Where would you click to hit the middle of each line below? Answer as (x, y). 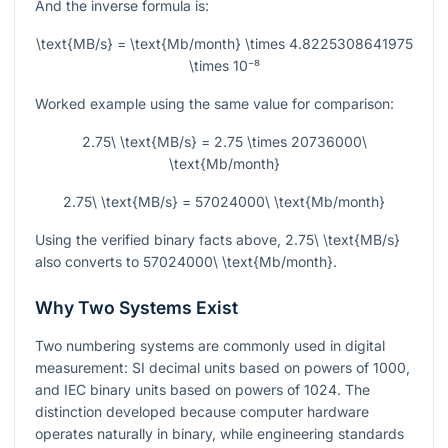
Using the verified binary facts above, (160, 240)
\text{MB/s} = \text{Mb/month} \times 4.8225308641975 (224, 44)
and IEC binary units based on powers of (169, 390)
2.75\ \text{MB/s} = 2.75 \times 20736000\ (224, 142)
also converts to (89, 262)
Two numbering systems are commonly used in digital (210, 346)
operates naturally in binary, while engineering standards (219, 434)
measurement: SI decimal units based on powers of (204, 368)
